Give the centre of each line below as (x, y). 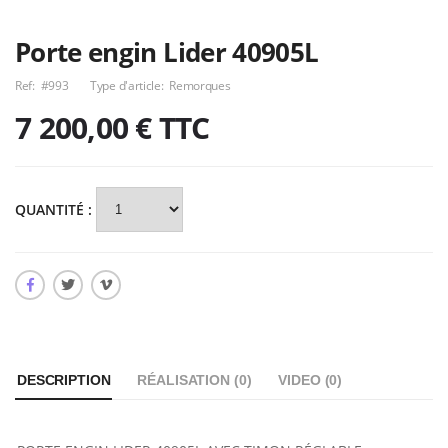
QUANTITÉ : (55, 209)
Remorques (200, 85)
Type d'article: (127, 85)
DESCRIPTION (64, 379)
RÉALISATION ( (188, 379)
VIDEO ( (304, 379)
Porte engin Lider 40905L (167, 51)
